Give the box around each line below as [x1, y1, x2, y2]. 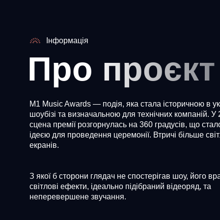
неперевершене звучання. [29, 192, 126, 201]
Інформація [46, 36, 88, 45]
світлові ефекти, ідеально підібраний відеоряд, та [29, 182, 211, 191]
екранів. [29, 141, 59, 149]
